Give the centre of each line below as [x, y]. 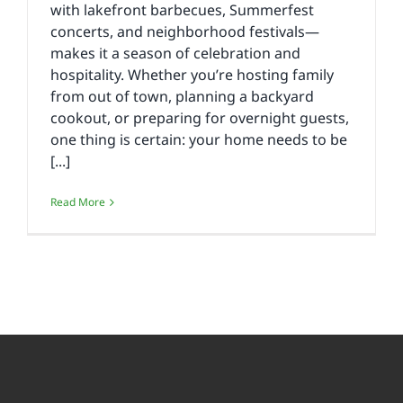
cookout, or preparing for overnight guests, [200, 118]
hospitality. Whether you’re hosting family [192, 75]
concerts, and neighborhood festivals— [185, 32]
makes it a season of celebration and [175, 54]
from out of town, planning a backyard [182, 97]
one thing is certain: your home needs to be [199, 140]
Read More [78, 202]
